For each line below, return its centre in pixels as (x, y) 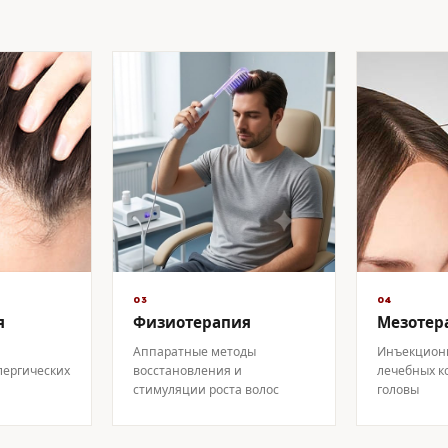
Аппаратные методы (194, 351)
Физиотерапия (192, 322)
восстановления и (187, 370)
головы (398, 389)
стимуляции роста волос (206, 389)
